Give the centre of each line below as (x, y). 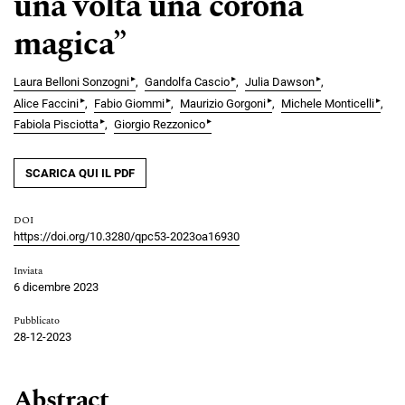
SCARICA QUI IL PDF (80, 174)
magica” (70, 45)
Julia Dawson (280, 82)
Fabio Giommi (129, 103)
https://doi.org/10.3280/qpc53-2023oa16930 (127, 237)
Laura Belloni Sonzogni (71, 82)
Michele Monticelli (328, 103)
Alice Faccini (46, 103)
